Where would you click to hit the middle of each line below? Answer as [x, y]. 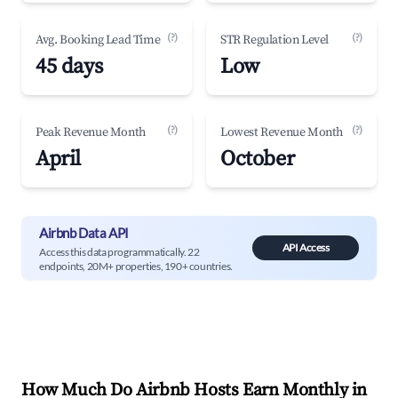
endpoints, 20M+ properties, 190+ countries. [136, 266]
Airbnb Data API [84, 232]
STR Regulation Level [275, 40]
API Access [306, 247]
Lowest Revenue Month [282, 132]
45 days [69, 67]
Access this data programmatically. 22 [119, 251]
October [258, 159]
